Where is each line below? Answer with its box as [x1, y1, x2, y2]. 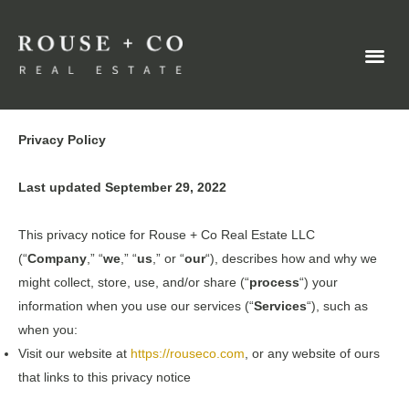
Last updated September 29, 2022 [18, 180, 226, 194]
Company [27, 251, 87, 266]
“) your [299, 275, 338, 289]
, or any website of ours [245, 346, 380, 361]
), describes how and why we [210, 251, 377, 266]
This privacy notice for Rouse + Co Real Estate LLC [18, 227, 315, 242]
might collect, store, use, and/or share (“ [18, 275, 249, 289]
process [249, 275, 299, 289]
